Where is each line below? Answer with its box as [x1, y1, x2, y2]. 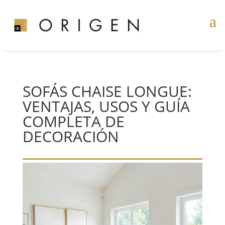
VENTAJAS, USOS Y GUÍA [22, 96, 190, 117]
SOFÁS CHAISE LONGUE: [22, 81, 192, 101]
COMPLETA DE [22, 111, 125, 132]
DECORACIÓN [22, 126, 119, 147]
